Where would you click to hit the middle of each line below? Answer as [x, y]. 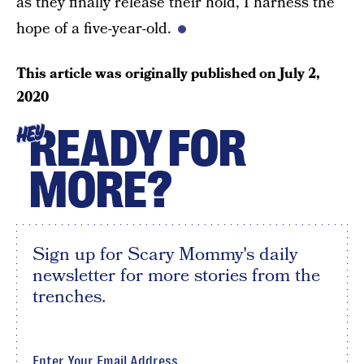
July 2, [300, 74]
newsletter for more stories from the [176, 275]
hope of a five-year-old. [94, 29]
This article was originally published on [148, 74]
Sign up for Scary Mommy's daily [165, 254]
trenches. [69, 297]
